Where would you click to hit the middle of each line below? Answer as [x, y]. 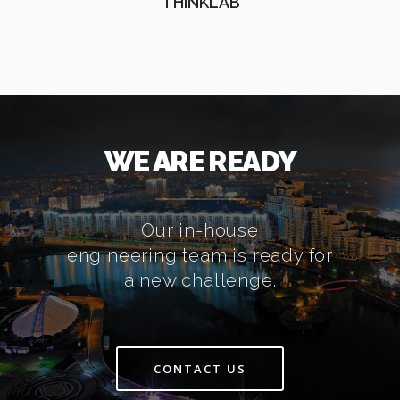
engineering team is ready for [200, 255]
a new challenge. [200, 280]
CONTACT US [200, 369]
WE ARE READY [200, 161]
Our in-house [200, 230]
